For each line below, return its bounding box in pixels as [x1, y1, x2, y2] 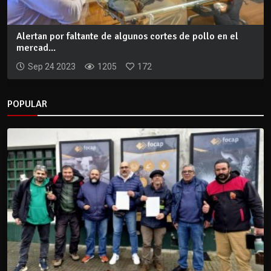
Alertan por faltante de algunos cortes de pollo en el [16, 30, 238, 42]
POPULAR [7, 97, 47, 110]
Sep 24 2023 [28, 61, 76, 71]
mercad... [16, 41, 56, 54]
